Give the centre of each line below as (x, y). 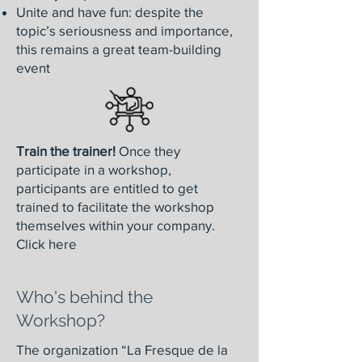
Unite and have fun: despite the (110, 12)
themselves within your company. (116, 225)
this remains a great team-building (119, 49)
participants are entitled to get (107, 188)
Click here (46, 244)
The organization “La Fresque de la (122, 349)
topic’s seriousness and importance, (124, 30)
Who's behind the (84, 297)
